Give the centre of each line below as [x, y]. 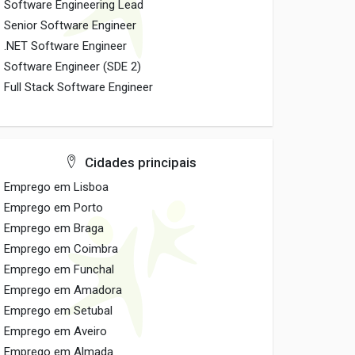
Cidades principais [139, 162]
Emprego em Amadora [63, 290]
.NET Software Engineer [66, 46]
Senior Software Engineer [71, 25]
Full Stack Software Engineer [79, 87]
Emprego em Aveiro [56, 331]
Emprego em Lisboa [57, 187]
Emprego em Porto [54, 208]
